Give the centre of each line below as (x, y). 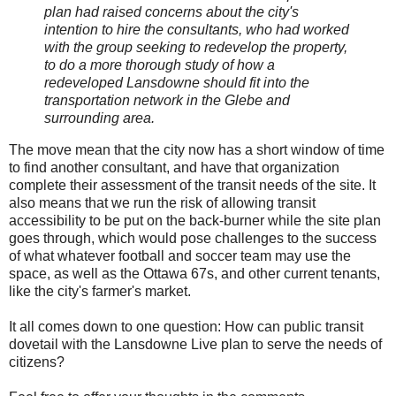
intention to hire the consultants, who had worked (197, 29)
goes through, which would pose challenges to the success (193, 238)
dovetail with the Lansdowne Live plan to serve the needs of (195, 344)
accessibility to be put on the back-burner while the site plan (195, 220)
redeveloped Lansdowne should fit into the (177, 82)
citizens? (37, 362)
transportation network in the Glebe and (167, 100)
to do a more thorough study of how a (160, 65)
